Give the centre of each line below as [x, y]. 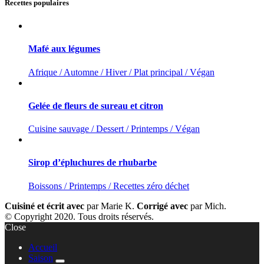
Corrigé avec [164, 206]
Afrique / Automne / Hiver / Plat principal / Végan [121, 72]
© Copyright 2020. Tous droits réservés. [79, 216]
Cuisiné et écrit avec [46, 206]
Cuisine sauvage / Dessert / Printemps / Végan [114, 129]
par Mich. [208, 206]
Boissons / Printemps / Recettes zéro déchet [109, 186]
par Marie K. [112, 206]
